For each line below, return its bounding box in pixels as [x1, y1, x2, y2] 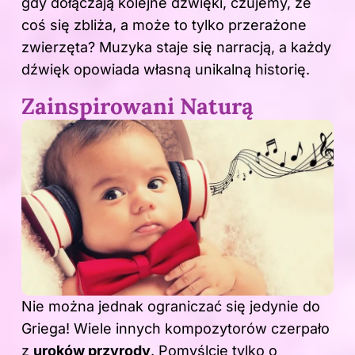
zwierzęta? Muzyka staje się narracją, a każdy [21, 39, 331, 56]
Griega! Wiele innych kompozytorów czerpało [21, 320, 330, 338]
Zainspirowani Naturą [21, 92, 254, 121]
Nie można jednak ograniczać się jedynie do [21, 298, 320, 315]
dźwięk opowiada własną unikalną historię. [21, 61, 310, 78]
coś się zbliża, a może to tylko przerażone [21, 17, 307, 34]
